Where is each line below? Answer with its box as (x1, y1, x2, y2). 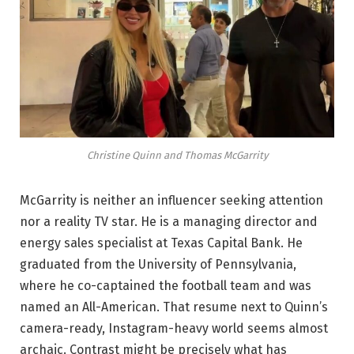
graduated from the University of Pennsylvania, (20, 256, 296, 272)
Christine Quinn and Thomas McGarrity (86, 149, 268, 161)
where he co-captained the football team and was (20, 277, 311, 293)
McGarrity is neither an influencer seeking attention (20, 192, 323, 208)
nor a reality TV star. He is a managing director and (20, 213, 318, 229)
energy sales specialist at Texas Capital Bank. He (20, 235, 303, 250)
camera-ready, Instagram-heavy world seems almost (20, 320, 328, 336)
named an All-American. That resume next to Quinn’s (20, 299, 328, 314)
